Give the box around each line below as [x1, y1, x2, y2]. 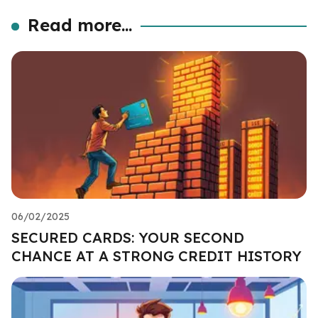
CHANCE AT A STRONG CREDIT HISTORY [11, 246, 302, 265]
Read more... [28, 13, 133, 35]
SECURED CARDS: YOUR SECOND [11, 228, 244, 246]
